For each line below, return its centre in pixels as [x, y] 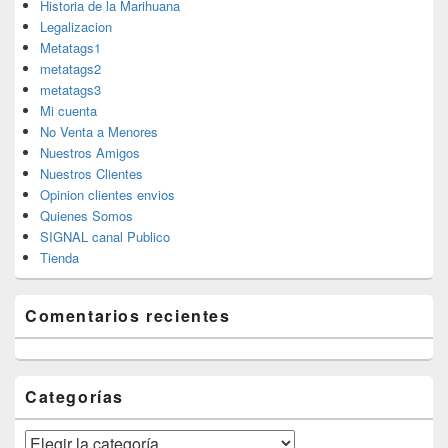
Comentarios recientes [128, 316]
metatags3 [70, 90]
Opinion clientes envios [107, 195]
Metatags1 [70, 48]
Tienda [59, 258]
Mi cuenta [68, 111]
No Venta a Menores [99, 132]
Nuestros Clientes [91, 174]
